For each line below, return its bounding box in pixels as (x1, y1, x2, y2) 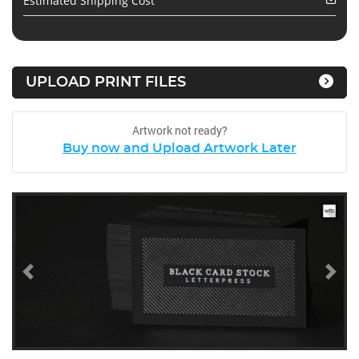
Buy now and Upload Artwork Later (63, 141, 296, 155)
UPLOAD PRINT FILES (26, 75, 186, 90)
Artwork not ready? (131, 122, 228, 138)
